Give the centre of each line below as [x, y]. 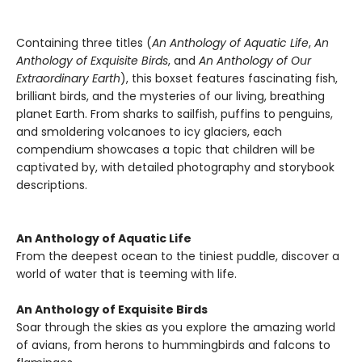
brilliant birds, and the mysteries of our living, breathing [170, 96]
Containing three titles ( [84, 43]
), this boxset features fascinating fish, [229, 78]
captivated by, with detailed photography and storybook [175, 167]
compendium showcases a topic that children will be [166, 149]
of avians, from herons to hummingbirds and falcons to [173, 345]
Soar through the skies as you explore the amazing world [176, 327]
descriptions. [52, 185]
